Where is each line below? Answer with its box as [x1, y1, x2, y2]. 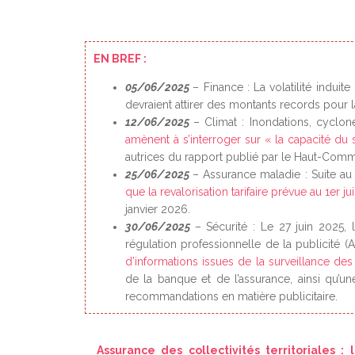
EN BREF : [94, 52, 147, 65]
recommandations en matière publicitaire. [125, 290, 338, 303]
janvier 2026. [125, 203, 190, 216]
